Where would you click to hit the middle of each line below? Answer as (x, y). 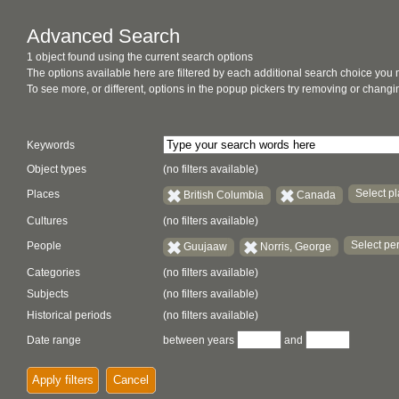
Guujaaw (205, 246)
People (44, 246)
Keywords (51, 145)
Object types (57, 169)
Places (43, 195)
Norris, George (296, 246)
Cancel (131, 380)
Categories (53, 273)
